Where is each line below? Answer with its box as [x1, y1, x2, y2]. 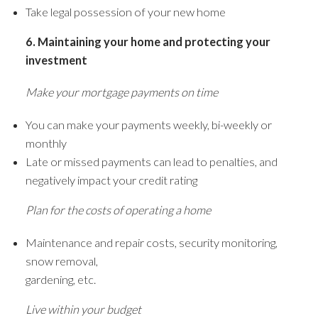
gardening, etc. [25, 272, 96, 286]
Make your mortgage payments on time [25, 85, 218, 99]
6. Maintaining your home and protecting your [25, 34, 270, 48]
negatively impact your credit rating [25, 172, 197, 187]
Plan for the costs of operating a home [25, 202, 211, 216]
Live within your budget [25, 302, 141, 316]
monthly [25, 136, 67, 150]
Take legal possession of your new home [25, 4, 226, 18]
